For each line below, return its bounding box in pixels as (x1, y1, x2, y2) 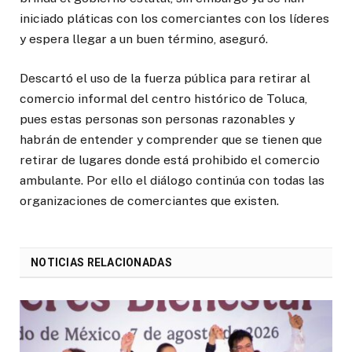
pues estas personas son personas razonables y (20, 112, 295, 127)
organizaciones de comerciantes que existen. (20, 193, 279, 209)
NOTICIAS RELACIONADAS (31, 256, 172, 269)
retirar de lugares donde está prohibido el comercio (20, 152, 320, 168)
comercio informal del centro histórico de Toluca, (20, 91, 307, 107)
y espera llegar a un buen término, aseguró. (20, 31, 268, 47)
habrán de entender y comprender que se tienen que (20, 132, 322, 148)
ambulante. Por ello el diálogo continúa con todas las (20, 173, 324, 189)
